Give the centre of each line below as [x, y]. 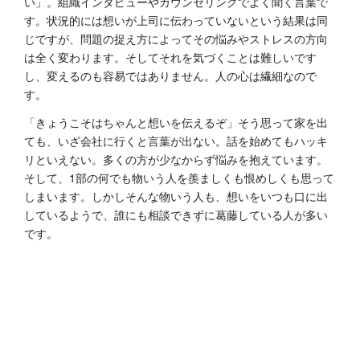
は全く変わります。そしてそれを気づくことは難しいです [170, 57]
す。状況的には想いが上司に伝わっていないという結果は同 [176, 20]
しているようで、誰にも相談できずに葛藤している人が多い [176, 215]
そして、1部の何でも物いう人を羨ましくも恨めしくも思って [179, 178]
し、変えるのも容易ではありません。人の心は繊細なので [170, 76]
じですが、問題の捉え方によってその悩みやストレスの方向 [176, 39]
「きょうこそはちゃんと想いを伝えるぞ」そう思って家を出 [176, 123]
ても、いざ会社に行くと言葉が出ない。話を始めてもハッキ [176, 141]
